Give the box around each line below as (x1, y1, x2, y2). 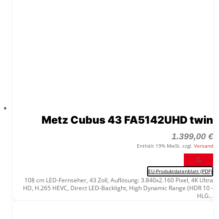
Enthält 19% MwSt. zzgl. (136, 142, 194, 149)
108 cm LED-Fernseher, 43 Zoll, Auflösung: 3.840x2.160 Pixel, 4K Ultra (24, 175, 213, 184)
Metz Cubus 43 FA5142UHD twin (41, 113, 213, 126)
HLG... (197, 191, 213, 200)
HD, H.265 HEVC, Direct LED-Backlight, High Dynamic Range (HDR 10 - (22, 183, 213, 192)
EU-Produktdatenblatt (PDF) (148, 167, 212, 175)
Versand (194, 142, 213, 149)
